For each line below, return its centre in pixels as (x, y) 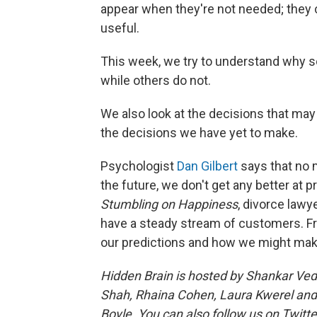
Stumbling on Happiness (169, 204)
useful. (120, 28)
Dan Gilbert (207, 166)
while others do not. (156, 80)
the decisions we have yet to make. (199, 133)
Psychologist (139, 166)
